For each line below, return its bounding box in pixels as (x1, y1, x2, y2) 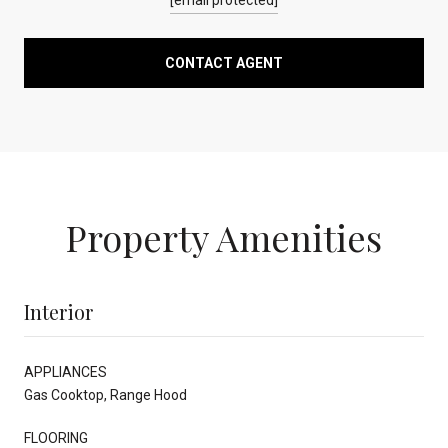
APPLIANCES (24, 363, 107, 380)
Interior (24, 297, 93, 325)
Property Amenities (66, 212, 382, 261)
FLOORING (24, 429, 88, 446)
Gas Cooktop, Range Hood (24, 386, 187, 403)
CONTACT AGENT (165, 54, 283, 71)
